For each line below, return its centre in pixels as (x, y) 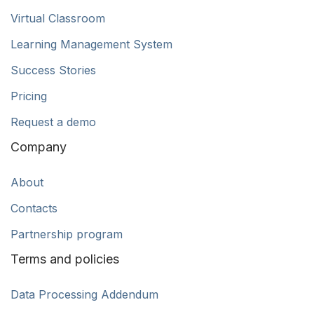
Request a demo (53, 122)
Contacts (34, 208)
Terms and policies (65, 259)
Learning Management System (91, 44)
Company (39, 146)
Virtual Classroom (58, 18)
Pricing (29, 96)
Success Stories (53, 70)
